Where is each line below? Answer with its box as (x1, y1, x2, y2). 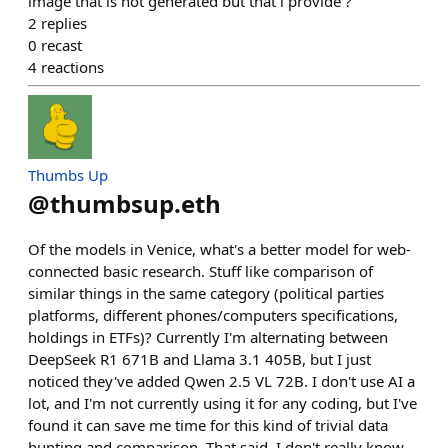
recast (41, 34, 82, 55)
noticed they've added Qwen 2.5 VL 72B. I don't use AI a (28, 370, 415, 391)
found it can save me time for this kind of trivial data (28, 414, 388, 435)
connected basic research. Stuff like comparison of (28, 260, 373, 281)
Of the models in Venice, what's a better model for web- (28, 238, 411, 259)
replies (41, 12, 87, 33)
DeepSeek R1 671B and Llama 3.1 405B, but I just (28, 348, 371, 369)
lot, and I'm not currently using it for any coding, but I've (28, 392, 417, 413)
